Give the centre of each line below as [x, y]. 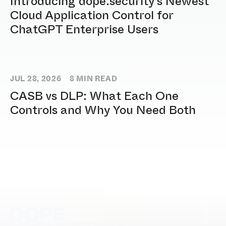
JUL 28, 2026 [36, 79]
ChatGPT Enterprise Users [84, 29]
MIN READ [96, 79]
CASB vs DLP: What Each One [94, 96]
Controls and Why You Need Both [103, 110]
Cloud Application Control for [92, 15]
